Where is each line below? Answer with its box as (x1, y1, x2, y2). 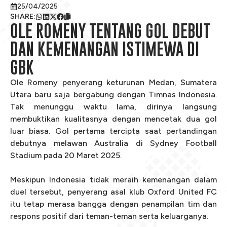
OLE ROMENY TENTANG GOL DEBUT (10, 21, 210, 41)
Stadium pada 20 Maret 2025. (10, 150, 124, 160)
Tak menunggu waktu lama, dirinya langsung (10, 102, 217, 111)
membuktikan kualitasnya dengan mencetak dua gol (10, 114, 217, 124)
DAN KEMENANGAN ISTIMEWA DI (10, 39, 199, 59)
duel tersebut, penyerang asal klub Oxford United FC (10, 187, 217, 197)
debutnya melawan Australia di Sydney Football (10, 138, 217, 148)
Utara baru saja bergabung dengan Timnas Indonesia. (10, 90, 217, 99)
